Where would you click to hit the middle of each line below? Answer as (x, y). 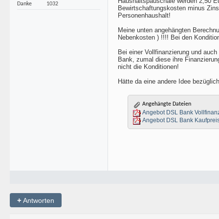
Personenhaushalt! (144, 15)
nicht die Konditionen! (148, 67)
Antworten (38, 200)
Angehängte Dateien (166, 104)
